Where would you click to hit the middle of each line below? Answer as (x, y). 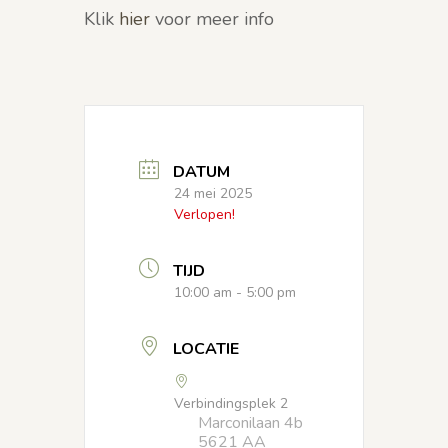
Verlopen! (204, 215)
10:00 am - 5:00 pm (235, 293)
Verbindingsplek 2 (231, 404)
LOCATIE (206, 349)
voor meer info (212, 19)
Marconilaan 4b (250, 423)
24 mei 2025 (213, 194)
